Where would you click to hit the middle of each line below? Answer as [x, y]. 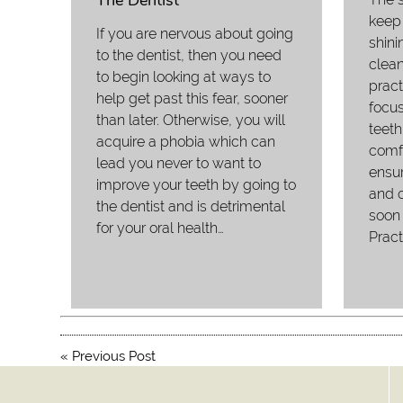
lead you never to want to [179, 164]
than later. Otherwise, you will [191, 121]
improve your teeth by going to [197, 185]
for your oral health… [161, 228]
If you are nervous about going [195, 34]
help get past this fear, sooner [193, 99]
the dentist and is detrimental [191, 207]
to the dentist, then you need [189, 56]
